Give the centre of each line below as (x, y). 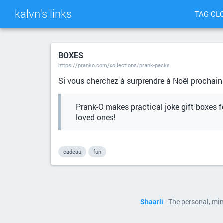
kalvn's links (43, 14)
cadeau (72, 152)
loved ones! (96, 117)
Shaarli (152, 202)
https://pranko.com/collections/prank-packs (114, 65)
